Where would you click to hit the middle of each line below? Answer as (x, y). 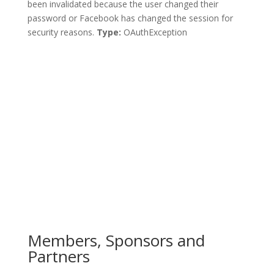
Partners (58, 256)
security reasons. (62, 32)
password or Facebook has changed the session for (130, 18)
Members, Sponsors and (116, 240)
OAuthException (154, 32)
